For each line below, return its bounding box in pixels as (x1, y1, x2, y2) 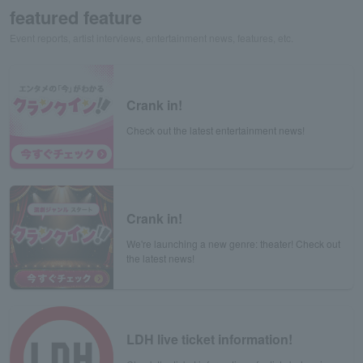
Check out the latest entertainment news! (126, 123, 305, 138)
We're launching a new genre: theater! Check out (126, 237, 340, 251)
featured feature (10, 4, 142, 31)
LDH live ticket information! (126, 330, 293, 349)
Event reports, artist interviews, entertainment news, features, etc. (10, 31, 293, 45)
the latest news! (126, 251, 194, 266)
